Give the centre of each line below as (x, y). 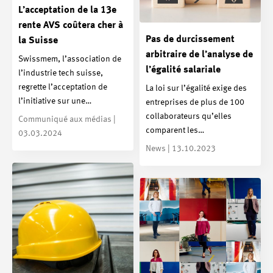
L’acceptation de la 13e (67, 10)
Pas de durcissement (190, 39)
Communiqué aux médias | (67, 119)
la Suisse (38, 41)
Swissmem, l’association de (70, 59)
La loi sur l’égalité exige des (196, 88)
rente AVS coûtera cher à (71, 25)
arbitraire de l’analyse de (199, 55)
